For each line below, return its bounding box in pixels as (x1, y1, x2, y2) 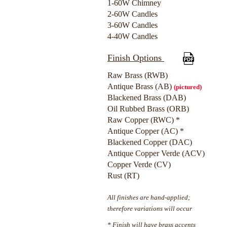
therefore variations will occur (107, 205, 192, 212)
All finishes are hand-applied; (107, 194, 190, 201)
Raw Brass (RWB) (107, 71, 168, 80)
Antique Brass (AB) (107, 82, 174, 91)
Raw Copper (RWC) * (107, 116, 180, 124)
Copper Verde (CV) (107, 160, 171, 169)
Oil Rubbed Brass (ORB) (107, 104, 189, 113)
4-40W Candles (107, 32, 158, 41)
